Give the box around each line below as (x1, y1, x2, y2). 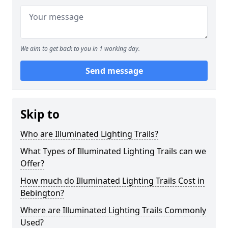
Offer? (20, 158, 44, 169)
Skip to (20, 106, 60, 122)
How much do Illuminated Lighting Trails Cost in (20, 175, 205, 186)
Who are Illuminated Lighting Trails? (20, 128, 158, 139)
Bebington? (20, 187, 64, 198)
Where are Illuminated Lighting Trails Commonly (20, 205, 206, 216)
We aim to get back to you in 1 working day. (20, 44, 140, 53)
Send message (85, 65, 143, 76)
